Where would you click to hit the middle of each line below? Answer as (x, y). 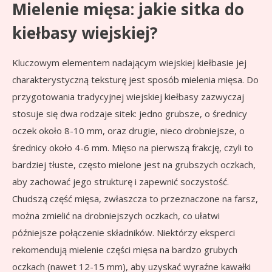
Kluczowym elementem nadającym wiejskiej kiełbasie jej (129, 63)
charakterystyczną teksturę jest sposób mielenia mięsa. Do (135, 80)
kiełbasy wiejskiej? (85, 33)
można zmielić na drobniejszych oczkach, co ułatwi (116, 216)
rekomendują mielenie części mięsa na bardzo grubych (125, 250)
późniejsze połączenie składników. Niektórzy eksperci (124, 233)
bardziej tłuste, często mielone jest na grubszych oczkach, (134, 165)
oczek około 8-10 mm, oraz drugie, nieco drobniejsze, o (128, 131)
